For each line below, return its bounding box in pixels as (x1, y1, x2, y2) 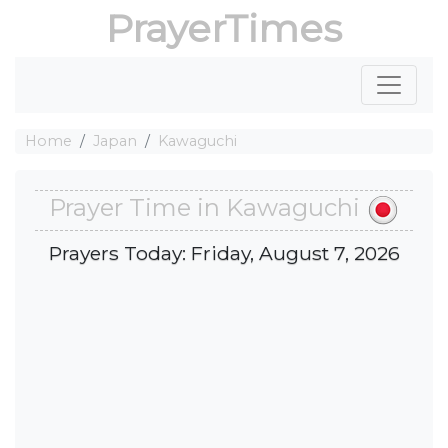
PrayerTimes (106, 5, 342, 52)
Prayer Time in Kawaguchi (48, 193, 366, 223)
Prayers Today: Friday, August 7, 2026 (48, 240, 400, 265)
